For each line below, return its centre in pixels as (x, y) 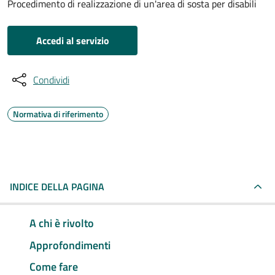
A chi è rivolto (62, 223)
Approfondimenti (70, 245)
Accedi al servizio (72, 41)
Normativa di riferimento (58, 114)
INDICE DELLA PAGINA (57, 187)
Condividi (51, 80)
